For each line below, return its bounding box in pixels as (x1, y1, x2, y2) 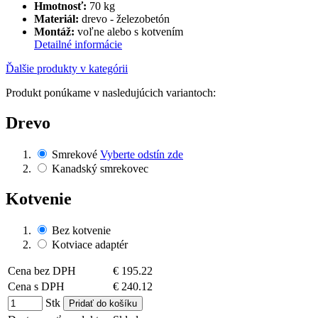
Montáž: (34, 26, 75, 38)
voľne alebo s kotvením (75, 26, 183, 38)
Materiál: (34, 13, 79, 26)
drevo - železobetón (79, 13, 170, 26)
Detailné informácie (34, 38, 122, 51)
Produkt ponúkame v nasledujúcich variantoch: (6, 87, 216, 99)
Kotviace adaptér (52, 238, 128, 251)
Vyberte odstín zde (100, 148, 183, 161)
